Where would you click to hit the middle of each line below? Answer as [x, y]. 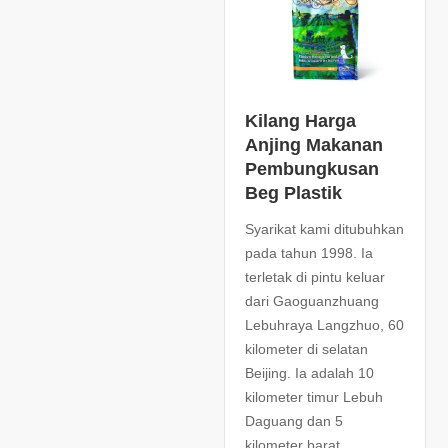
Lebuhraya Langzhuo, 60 [324, 324]
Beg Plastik [293, 192]
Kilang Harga [300, 120]
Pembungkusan [312, 168]
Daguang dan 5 [294, 420]
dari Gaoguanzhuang [312, 300]
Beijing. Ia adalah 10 [309, 372]
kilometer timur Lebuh [314, 396]
